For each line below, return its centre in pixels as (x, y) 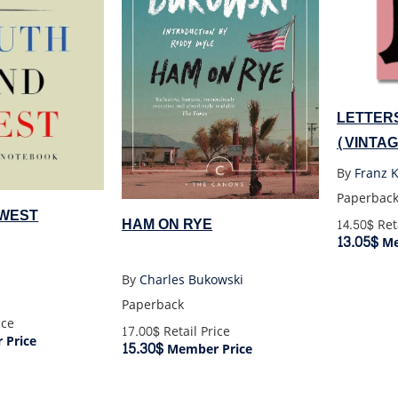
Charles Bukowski (192, 281)
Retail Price (195, 332)
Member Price (208, 350)
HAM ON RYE (167, 224)
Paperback (153, 306)
